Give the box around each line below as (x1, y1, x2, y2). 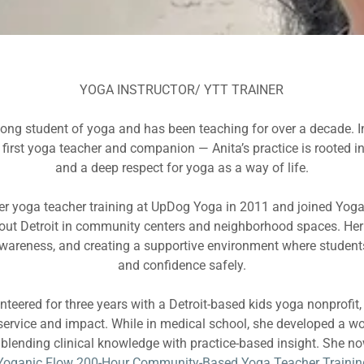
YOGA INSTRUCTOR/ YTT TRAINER (80, 82, 284, 97)
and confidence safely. (117, 258, 246, 273)
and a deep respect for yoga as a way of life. (54, 160, 309, 175)
